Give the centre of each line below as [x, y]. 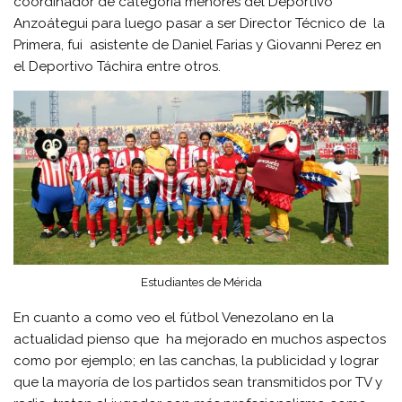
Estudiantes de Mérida [201, 282]
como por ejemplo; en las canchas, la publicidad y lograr [197, 360]
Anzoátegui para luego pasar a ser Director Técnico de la [200, 23]
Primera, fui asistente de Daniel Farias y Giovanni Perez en [198, 44]
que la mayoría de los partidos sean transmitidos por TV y [198, 382]
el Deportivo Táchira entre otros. [118, 66]
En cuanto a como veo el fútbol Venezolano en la [174, 317]
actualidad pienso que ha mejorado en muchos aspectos [200, 339]
